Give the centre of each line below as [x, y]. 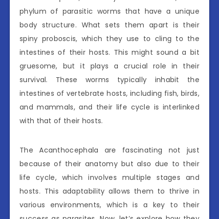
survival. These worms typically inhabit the [109, 79]
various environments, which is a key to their [109, 205]
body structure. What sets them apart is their [109, 25]
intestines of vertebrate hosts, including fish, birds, [109, 93]
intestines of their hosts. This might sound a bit [109, 52]
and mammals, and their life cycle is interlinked [109, 107]
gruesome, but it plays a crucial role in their [109, 66]
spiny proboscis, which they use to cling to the [109, 38]
